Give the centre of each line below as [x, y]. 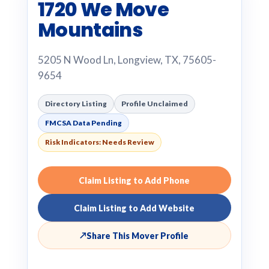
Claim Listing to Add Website [134, 208]
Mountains [90, 30]
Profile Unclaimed [154, 104]
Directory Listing [76, 104]
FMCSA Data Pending [83, 123]
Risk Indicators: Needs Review [99, 142]
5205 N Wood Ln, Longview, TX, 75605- [127, 60]
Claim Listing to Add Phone [134, 180]
